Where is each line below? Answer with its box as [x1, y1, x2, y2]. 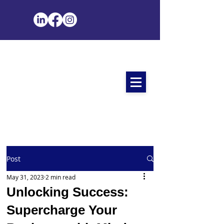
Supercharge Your [6, 202, 117, 217]
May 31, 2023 [6, 173, 44, 181]
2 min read [45, 173, 75, 181]
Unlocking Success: [6, 184, 128, 199]
